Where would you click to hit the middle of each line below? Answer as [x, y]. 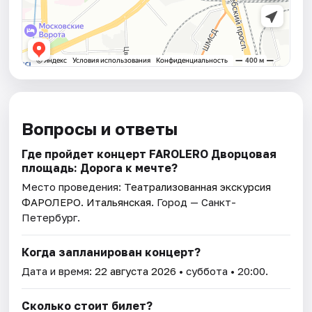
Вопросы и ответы [100, 129]
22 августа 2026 [136, 271]
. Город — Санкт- [194, 202]
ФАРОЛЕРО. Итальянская [87, 202]
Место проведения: [73, 187]
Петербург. [51, 218]
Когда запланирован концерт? [111, 252]
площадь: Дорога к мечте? [100, 168]
